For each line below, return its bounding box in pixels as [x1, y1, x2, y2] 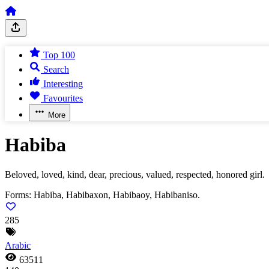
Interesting [43, 79, 83, 89]
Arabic [5, 240, 31, 250]
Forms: [5, 189, 31, 200]
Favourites [43, 93, 83, 103]
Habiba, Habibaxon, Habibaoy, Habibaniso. [34, 189, 200, 200]
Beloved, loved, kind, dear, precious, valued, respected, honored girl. [5, 169, 265, 180]
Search [43, 64, 69, 74]
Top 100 [43, 50, 75, 60]
